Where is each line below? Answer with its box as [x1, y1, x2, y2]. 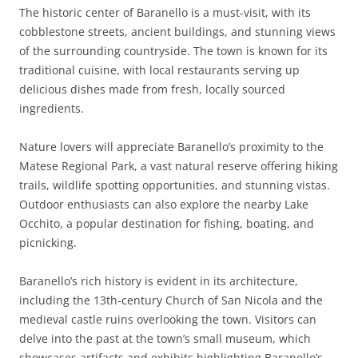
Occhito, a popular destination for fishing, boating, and [19, 216, 314, 231]
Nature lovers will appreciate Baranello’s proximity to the [19, 139, 324, 154]
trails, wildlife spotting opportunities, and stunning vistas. [19, 177, 330, 193]
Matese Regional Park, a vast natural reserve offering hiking [19, 158, 338, 173]
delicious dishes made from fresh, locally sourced [19, 82, 285, 97]
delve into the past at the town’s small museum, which [19, 331, 311, 346]
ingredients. [19, 101, 84, 116]
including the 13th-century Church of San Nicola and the [19, 292, 323, 308]
